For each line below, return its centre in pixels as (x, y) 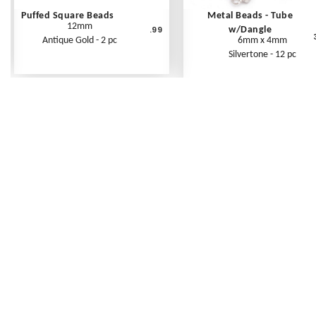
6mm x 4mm (262, 40)
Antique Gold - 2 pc (80, 40)
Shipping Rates (199, 306)
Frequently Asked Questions (199, 291)
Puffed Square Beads (68, 16)
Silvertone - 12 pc (262, 54)
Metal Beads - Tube (250, 16)
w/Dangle (250, 30)
